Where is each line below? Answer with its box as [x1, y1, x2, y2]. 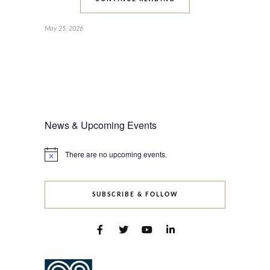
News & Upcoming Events [45, 118, 157, 133]
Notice [44, 152, 65, 163]
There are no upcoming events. [65, 149, 167, 160]
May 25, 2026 [45, 25, 83, 33]
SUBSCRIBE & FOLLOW [92, 192, 178, 198]
